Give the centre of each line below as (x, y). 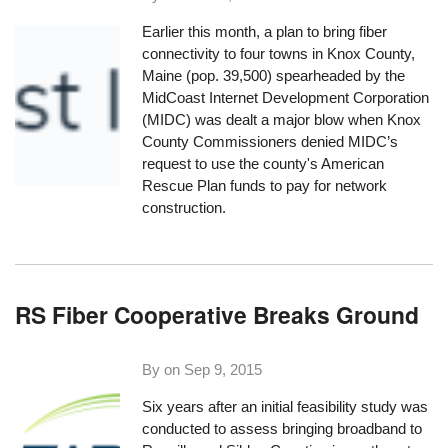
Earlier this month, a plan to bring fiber (265, 31)
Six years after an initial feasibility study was (285, 407)
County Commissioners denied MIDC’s (270, 141)
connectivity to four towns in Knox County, (279, 53)
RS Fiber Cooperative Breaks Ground (217, 314)
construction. (184, 207)
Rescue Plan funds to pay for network (265, 185)
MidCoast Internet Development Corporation (286, 97)
